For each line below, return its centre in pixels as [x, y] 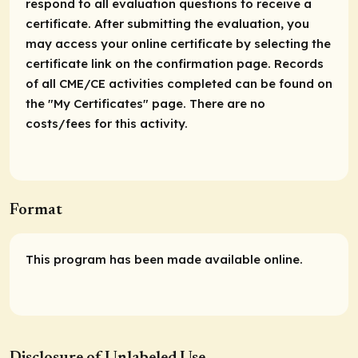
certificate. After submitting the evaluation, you [167, 24]
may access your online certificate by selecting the [178, 44]
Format [36, 210]
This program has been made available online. [164, 259]
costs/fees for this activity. [107, 124]
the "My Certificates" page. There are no [145, 104]
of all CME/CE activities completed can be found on [179, 84]
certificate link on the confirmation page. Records [175, 64]
